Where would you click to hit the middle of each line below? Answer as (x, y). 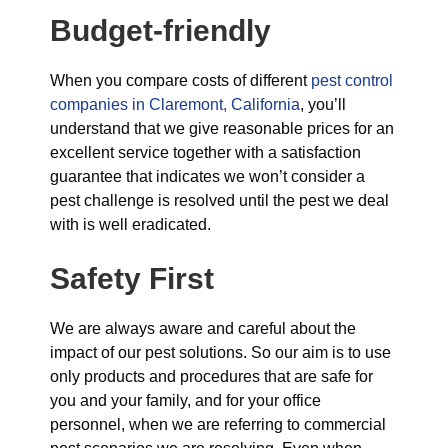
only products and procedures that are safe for (211, 376)
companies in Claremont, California (175, 104)
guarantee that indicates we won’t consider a (207, 176)
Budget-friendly (160, 30)
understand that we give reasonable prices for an (222, 128)
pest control (352, 80)
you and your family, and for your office (185, 400)
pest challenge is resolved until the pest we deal (219, 200)
